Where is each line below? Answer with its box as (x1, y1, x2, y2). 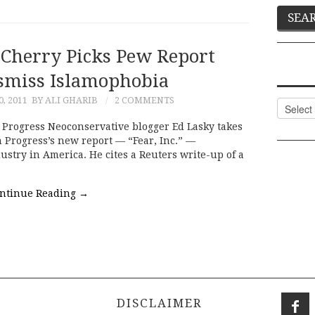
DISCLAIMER (112, 296, 202, 311)
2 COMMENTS (114, 94, 174, 105)
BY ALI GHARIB (31, 94, 98, 105)
